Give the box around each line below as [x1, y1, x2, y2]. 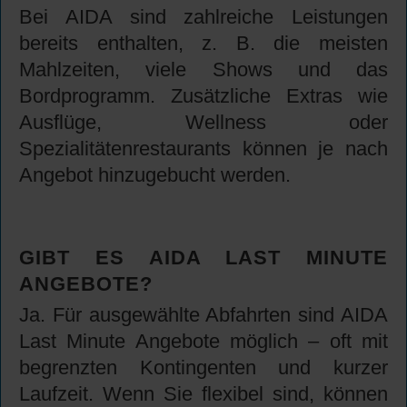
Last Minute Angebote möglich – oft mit [19, 330, 388, 353]
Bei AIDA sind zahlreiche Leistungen [19, 5, 388, 29]
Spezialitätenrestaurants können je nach [19, 137, 388, 161]
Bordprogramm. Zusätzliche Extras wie [19, 84, 388, 108]
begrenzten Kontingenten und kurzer [19, 356, 388, 380]
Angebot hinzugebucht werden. [19, 164, 291, 187]
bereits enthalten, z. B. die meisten [19, 32, 388, 55]
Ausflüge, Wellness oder [19, 111, 388, 134]
